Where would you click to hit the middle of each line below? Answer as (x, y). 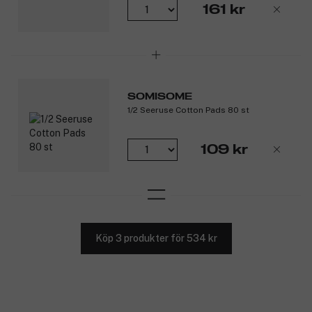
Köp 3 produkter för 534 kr (156, 239)
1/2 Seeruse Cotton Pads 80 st (188, 110)
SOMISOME (159, 96)
